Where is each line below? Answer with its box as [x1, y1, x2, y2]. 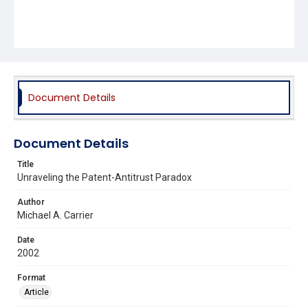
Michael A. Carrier [17, 209, 93, 221]
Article [24, 287, 49, 297]
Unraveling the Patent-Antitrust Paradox [17, 171, 192, 183]
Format [17, 272, 45, 283]
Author [17, 197, 45, 207]
